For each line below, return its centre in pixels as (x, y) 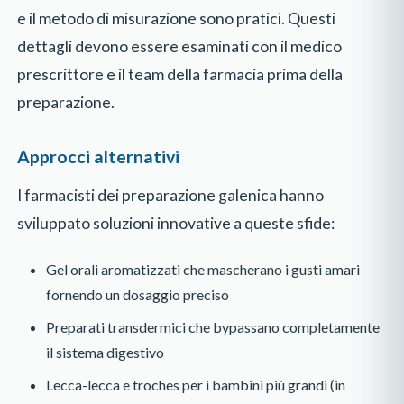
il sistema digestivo (106, 353)
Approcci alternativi (99, 157)
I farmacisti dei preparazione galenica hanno (171, 196)
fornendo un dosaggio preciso (138, 295)
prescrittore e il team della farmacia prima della (180, 74)
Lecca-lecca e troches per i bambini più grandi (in (196, 385)
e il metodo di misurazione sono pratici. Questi (177, 18)
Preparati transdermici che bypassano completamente (213, 327)
